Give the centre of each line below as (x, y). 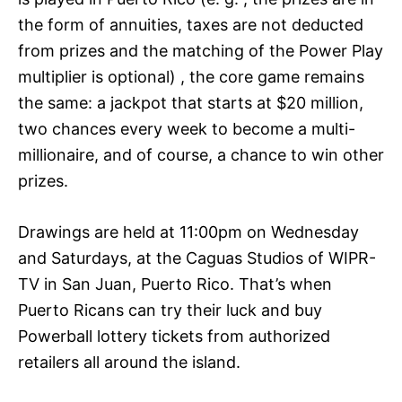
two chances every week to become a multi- (187, 128)
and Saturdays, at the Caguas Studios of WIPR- (197, 258)
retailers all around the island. (129, 362)
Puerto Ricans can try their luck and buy (170, 310)
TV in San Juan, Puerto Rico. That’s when (175, 284)
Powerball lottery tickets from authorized (174, 336)
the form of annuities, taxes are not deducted (191, 24)
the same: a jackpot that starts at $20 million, (191, 102)
